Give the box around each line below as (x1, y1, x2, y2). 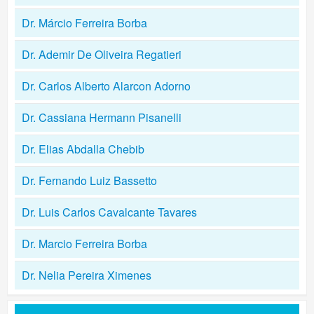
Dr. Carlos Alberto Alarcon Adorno (22, 78, 191, 94)
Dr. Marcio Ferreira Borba (22, 235, 147, 252)
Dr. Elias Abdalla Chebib (22, 141, 144, 157)
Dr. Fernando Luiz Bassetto (22, 172, 157, 189)
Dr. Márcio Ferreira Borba (22, 15, 147, 31)
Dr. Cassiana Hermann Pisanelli (22, 109, 182, 125)
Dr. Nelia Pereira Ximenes (22, 267, 151, 283)
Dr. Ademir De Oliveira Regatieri (22, 46, 182, 62)
